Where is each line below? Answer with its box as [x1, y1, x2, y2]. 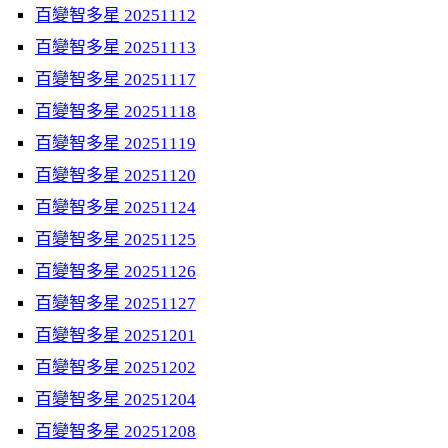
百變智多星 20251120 [35, 166, 196, 185]
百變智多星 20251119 [35, 134, 196, 153]
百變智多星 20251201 [35, 326, 196, 345]
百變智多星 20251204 [35, 390, 196, 409]
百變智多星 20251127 [35, 294, 196, 313]
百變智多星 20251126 [35, 262, 196, 281]
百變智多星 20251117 [35, 70, 196, 89]
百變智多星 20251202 [35, 358, 196, 377]
